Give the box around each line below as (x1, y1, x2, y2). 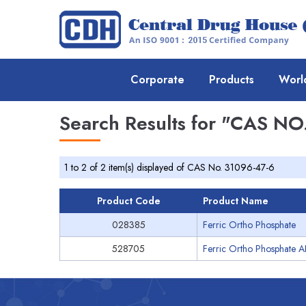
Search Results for (59, 109, 221, 137)
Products (209, 72, 254, 87)
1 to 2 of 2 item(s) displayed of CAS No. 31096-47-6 (64, 161, 275, 174)
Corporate (130, 72, 184, 87)
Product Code (96, 194, 161, 208)
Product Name (203, 194, 268, 208)
